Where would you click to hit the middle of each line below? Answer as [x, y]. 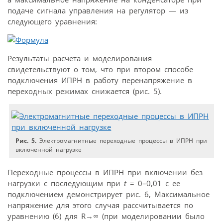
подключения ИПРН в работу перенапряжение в [100, 80]
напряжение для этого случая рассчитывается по [100, 205]
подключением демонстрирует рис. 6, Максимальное [109, 194]
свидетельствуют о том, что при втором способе [100, 69]
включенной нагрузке [49, 149]
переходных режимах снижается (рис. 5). [85, 91]
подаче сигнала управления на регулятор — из [98, 10]
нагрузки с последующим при [66, 183]
